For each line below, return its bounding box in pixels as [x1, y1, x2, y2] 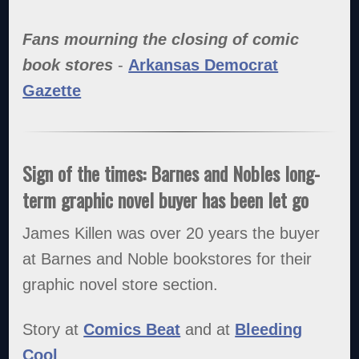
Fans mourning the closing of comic [22, 30, 300, 48]
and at [180, 321, 236, 339]
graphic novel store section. [22, 276, 219, 294]
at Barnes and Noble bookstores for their [22, 250, 313, 268]
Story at [22, 321, 84, 339]
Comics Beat [83, 321, 181, 339]
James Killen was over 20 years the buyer [22, 224, 321, 243]
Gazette [22, 81, 82, 99]
